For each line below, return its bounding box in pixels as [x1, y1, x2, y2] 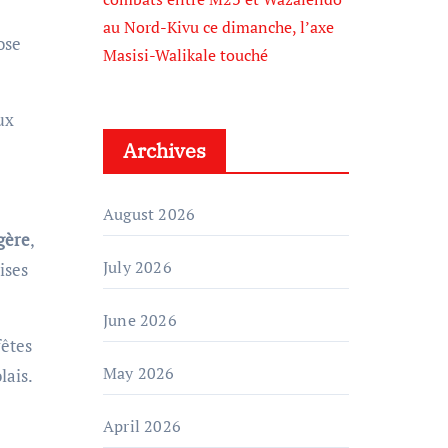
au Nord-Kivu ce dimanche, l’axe [103, 16, 334, 38]
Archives [123, 137, 206, 164]
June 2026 [103, 309, 177, 331]
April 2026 [103, 415, 181, 437]
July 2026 [103, 256, 172, 278]
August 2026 [103, 203, 196, 225]
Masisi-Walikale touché [103, 44, 268, 66]
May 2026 [103, 362, 175, 384]
